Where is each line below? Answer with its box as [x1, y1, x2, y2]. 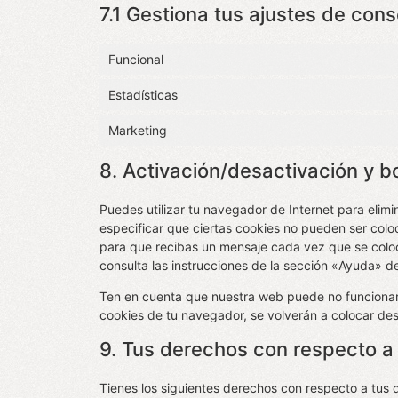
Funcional [108, 51, 163, 67]
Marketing [108, 122, 167, 138]
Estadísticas [108, 86, 178, 102]
